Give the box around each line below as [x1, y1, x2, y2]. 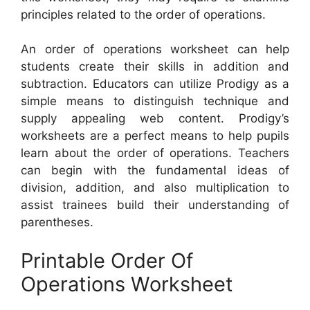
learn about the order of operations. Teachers [21, 146, 289, 161]
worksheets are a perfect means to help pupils [21, 129, 289, 143]
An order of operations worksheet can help [21, 42, 289, 57]
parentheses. [21, 215, 93, 230]
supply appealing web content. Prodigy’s [21, 111, 289, 126]
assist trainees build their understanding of [21, 198, 289, 212]
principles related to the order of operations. [21, 7, 266, 21]
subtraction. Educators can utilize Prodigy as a [21, 77, 289, 91]
